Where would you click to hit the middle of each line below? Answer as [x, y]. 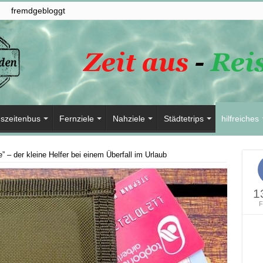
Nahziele [129, 119]
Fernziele [76, 119]
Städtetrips [183, 119]
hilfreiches [240, 119]
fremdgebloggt [38, 11]
